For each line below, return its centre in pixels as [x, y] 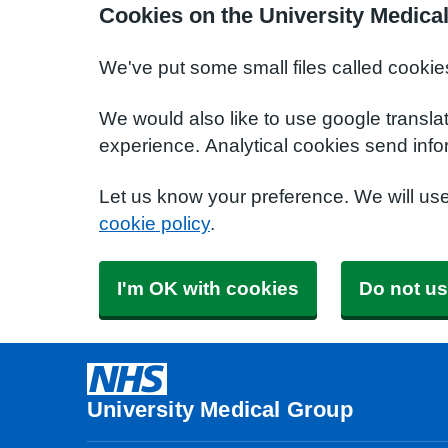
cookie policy [154, 223]
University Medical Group [220, 409]
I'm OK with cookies [208, 288]
